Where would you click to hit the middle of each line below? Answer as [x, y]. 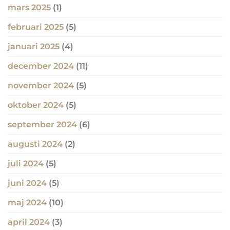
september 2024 [42, 125]
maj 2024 [27, 203]
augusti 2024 [35, 144]
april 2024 [29, 222]
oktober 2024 [36, 105]
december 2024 [41, 66]
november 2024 [41, 86]
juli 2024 [26, 164]
